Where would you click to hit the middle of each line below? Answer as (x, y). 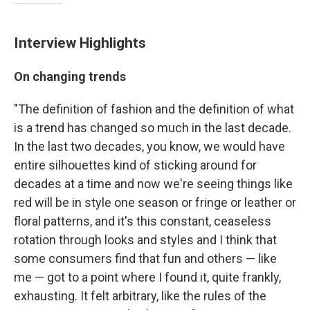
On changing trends (70, 76)
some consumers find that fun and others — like (145, 258)
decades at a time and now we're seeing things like (153, 184)
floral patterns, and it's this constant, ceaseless (143, 221)
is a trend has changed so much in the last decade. (153, 128)
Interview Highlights (80, 43)
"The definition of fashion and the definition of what (154, 109)
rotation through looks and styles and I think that (145, 240)
